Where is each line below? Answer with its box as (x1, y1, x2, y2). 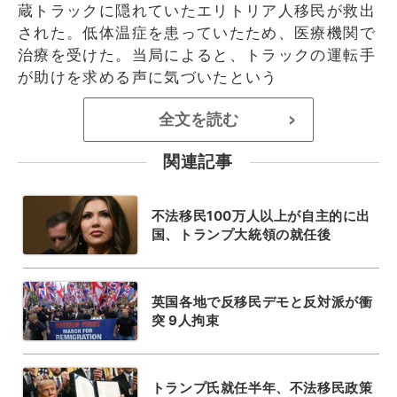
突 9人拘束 (151, 311, 220, 329)
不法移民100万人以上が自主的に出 (151, 206, 370, 224)
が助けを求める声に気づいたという (18, 67, 278, 86)
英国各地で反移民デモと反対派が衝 (151, 292, 373, 310)
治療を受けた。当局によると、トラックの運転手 (18, 45, 376, 64)
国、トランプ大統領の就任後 (151, 225, 331, 243)
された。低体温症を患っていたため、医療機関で (18, 23, 376, 42)
